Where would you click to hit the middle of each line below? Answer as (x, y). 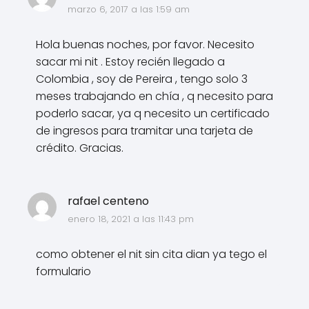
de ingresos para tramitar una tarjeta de (144, 130)
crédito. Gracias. (80, 148)
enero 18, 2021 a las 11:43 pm (130, 219)
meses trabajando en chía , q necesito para (154, 96)
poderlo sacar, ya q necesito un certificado (153, 113)
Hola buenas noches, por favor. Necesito (145, 44)
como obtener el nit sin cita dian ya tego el (151, 254)
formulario (63, 271)
